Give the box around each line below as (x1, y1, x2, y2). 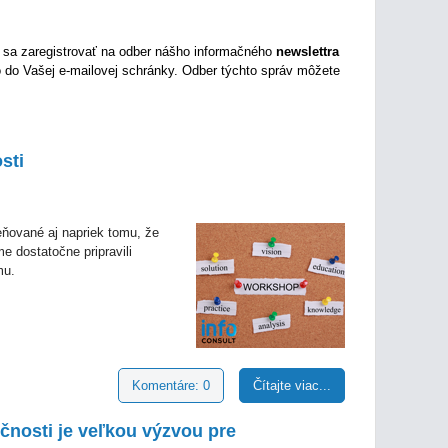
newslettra (276, 44, 339, 59)
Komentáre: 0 (132, 378, 210, 393)
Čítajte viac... (253, 378, 331, 393)
